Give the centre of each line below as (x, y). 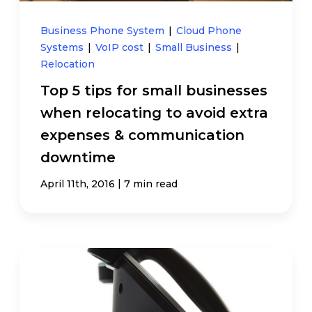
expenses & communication (143, 135)
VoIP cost (121, 47)
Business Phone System (104, 30)
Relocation (68, 64)
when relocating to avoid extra (155, 112)
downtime (78, 157)
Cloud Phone (209, 30)
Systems (64, 47)
